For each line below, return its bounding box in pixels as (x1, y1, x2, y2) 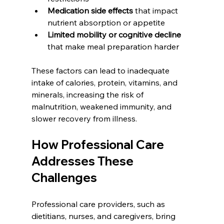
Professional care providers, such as (31, 198, 167, 209)
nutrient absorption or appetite (47, 17, 165, 27)
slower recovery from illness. (31, 113, 137, 123)
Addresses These (31, 153, 136, 168)
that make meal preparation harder (47, 41, 179, 51)
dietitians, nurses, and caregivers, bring (31, 210, 177, 221)
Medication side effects (47, 5, 133, 15)
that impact (132, 5, 180, 15)
